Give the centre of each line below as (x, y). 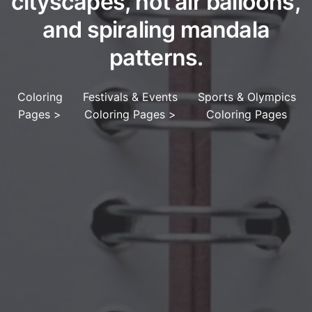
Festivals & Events (131, 97)
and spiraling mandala (156, 30)
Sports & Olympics (247, 97)
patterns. (156, 57)
